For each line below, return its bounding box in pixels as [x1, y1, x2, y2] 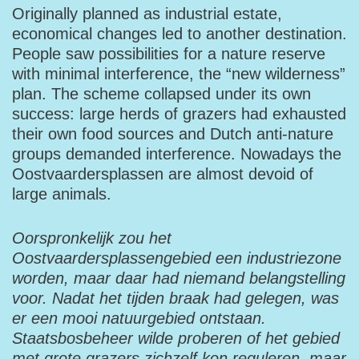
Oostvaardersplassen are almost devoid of [12, 165, 313, 183]
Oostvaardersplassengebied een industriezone [12, 249, 341, 267]
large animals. [12, 185, 111, 203]
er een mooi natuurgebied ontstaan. [12, 309, 266, 327]
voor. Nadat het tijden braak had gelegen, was [12, 289, 339, 307]
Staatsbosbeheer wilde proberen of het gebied [12, 329, 340, 347]
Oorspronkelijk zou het [12, 229, 171, 247]
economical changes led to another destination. [12, 25, 347, 42]
